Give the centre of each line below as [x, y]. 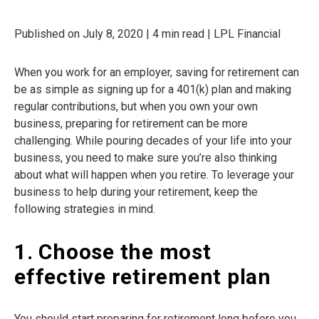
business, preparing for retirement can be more [131, 124]
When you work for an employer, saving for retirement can [157, 73]
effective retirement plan [143, 277]
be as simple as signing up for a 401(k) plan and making [153, 90]
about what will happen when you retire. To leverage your [154, 175]
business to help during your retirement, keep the [136, 192]
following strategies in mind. [85, 209]
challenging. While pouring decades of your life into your [153, 141]
